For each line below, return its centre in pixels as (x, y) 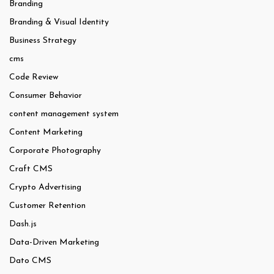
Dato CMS (30, 261)
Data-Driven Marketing (54, 243)
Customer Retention (47, 206)
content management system (64, 114)
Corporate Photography (55, 151)
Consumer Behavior (46, 96)
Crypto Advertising (45, 188)
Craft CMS (31, 169)
